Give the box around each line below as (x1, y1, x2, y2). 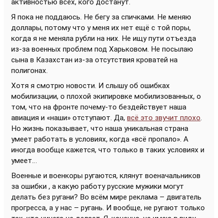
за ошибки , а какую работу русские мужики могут (11, 182, 184, 191)
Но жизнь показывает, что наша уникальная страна (11, 124, 188, 133)
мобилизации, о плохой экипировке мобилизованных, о (11, 92, 201, 101)
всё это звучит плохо (127, 113, 200, 122)
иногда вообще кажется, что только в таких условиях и (11, 145, 204, 154)
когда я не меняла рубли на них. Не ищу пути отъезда (11, 34, 196, 43)
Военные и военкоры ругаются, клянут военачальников (11, 171, 200, 180)
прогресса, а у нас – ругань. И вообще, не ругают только (11, 203, 205, 212)
